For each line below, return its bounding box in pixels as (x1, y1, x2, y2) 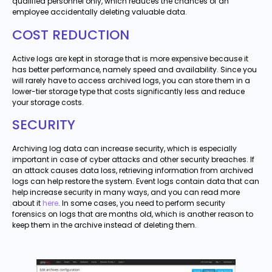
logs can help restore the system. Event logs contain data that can (12, 176, 259, 187)
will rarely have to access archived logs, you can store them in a (12, 75, 250, 86)
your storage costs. (12, 97, 84, 107)
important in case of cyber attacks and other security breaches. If (12, 154, 254, 165)
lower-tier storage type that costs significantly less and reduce (12, 86, 245, 97)
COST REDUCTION (12, 25, 129, 44)
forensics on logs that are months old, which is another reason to (12, 209, 253, 220)
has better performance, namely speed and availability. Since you (12, 64, 257, 75)
